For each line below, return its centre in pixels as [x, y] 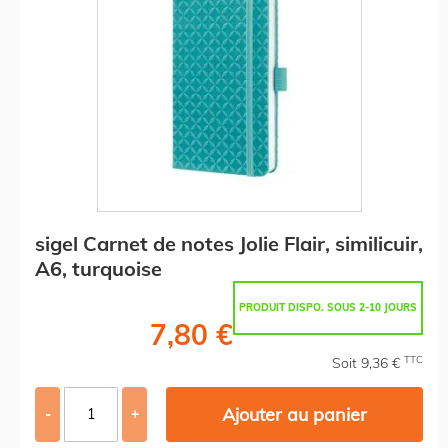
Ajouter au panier [295, 414]
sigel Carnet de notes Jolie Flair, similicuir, [229, 243]
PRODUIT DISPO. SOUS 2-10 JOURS [328, 307]
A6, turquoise [98, 268]
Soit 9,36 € [368, 362]
